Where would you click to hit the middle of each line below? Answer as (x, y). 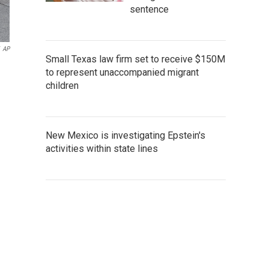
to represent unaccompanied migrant (122, 72)
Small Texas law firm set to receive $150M (135, 59)
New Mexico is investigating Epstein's (125, 135)
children (62, 85)
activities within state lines (102, 148)
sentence (149, 9)
